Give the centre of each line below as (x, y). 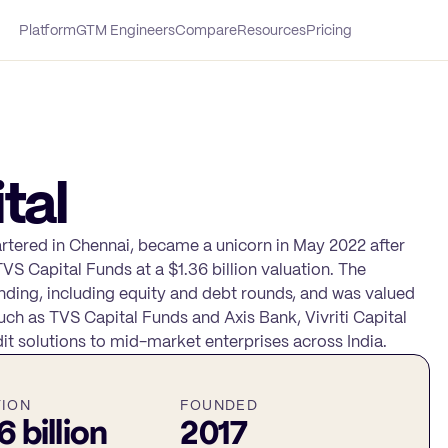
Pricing (328, 29)
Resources (271, 29)
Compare (205, 29)
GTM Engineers (125, 29)
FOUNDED (219, 405)
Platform (47, 29)
